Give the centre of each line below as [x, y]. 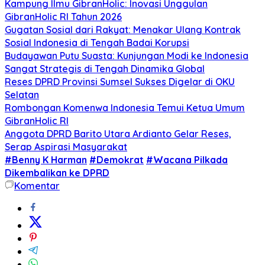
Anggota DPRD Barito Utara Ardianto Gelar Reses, [118, 133]
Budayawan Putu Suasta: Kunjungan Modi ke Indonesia [127, 55]
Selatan [22, 94]
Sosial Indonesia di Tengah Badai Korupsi [97, 42]
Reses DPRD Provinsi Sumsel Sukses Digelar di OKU [120, 81]
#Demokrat [117, 159]
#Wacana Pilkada [187, 159]
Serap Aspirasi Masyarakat [66, 146]
